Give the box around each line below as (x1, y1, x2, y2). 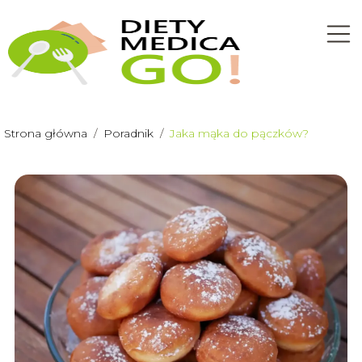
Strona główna (4, 126, 90, 141)
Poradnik (103, 126, 157, 141)
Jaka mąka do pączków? (170, 126, 309, 141)
